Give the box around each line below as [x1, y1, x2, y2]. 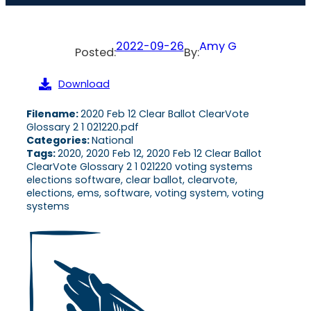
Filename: [26, 106, 81, 121]
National [92, 133, 133, 147]
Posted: [74, 44, 116, 60]
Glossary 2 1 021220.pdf [26, 119, 139, 134]
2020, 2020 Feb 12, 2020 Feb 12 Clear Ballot [58, 146, 262, 160]
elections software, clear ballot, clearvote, [26, 172, 237, 187]
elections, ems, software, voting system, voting [26, 185, 264, 200]
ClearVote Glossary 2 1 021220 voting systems [26, 159, 253, 174]
